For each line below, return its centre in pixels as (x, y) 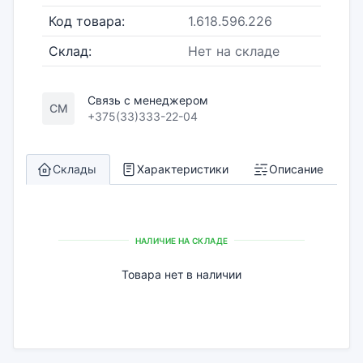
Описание (296, 169)
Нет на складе (234, 51)
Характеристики (183, 169)
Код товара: (87, 21)
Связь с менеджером (148, 100)
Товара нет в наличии (181, 274)
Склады (75, 169)
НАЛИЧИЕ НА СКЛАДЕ (181, 240)
